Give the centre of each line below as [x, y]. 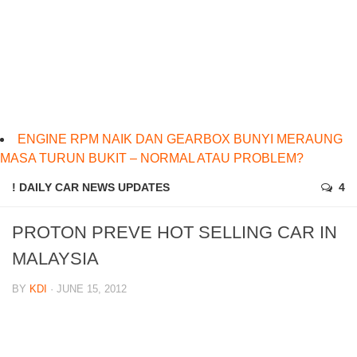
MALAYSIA [55, 259]
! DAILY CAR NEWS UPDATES [91, 188]
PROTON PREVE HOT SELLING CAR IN [175, 233]
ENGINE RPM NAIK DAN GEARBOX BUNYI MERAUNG [180, 139]
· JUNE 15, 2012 [87, 289]
